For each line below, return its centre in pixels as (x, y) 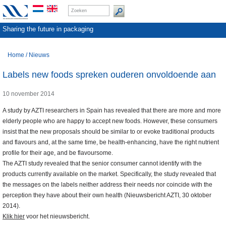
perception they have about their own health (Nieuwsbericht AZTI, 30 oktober (107, 195)
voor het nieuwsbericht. (57, 217)
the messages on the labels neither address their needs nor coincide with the (107, 185)
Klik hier (14, 217)
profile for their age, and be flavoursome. (58, 153)
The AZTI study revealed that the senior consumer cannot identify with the (102, 164)
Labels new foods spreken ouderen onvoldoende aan (109, 75)
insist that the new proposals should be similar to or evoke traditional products (108, 132)
